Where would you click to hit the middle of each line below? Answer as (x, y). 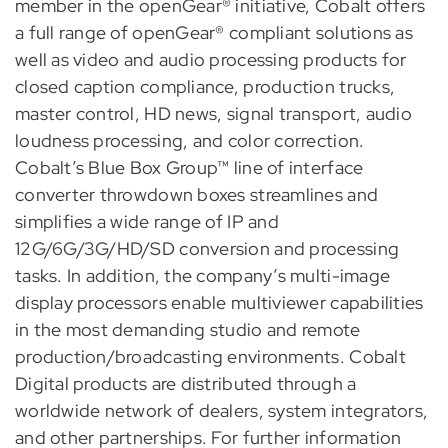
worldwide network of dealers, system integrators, (221, 410)
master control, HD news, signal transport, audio (213, 113)
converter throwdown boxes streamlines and (196, 194)
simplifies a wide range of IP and (146, 221)
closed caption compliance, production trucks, (205, 86)
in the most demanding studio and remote (187, 329)
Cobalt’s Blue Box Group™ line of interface (189, 167)
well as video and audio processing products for (210, 59)
